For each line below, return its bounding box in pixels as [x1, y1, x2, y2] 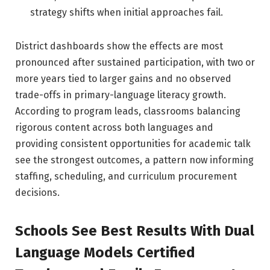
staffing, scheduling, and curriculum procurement [15, 170, 237, 182]
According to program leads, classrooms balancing [15, 105, 240, 117]
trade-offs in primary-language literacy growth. [15, 89, 226, 101]
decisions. [15, 186, 60, 198]
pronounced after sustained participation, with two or [15, 56, 255, 68]
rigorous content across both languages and [15, 121, 213, 133]
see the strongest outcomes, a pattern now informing [15, 154, 254, 166]
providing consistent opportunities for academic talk [15, 137, 251, 149]
